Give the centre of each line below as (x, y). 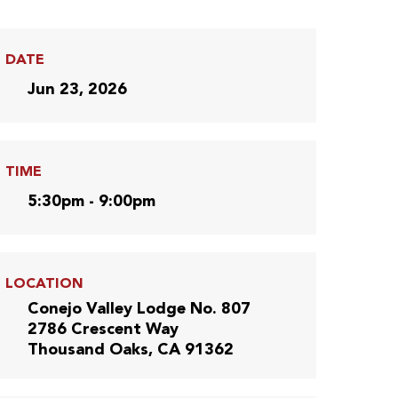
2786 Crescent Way (103, 329)
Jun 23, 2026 (77, 89)
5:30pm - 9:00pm (92, 201)
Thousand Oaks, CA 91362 (131, 350)
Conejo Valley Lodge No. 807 (139, 309)
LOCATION (44, 284)
